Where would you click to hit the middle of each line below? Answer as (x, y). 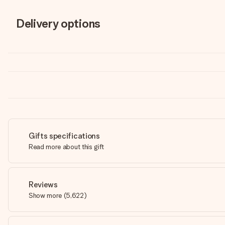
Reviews (43, 185)
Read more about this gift (66, 147)
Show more (45, 195)
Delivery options (58, 23)
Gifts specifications (64, 136)
